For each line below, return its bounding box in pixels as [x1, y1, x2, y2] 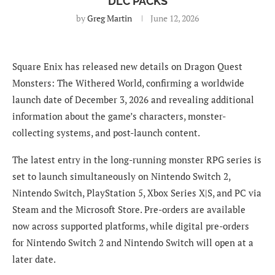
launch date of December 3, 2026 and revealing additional [12, 93, 254, 106]
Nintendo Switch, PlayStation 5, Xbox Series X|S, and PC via [12, 186, 261, 199]
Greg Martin [87, 12, 132, 24]
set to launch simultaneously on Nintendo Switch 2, [12, 169, 230, 182]
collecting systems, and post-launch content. [12, 126, 200, 139]
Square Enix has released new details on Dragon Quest [12, 60, 242, 72]
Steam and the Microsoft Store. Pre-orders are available [12, 203, 246, 215]
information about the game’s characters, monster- [12, 109, 226, 122]
